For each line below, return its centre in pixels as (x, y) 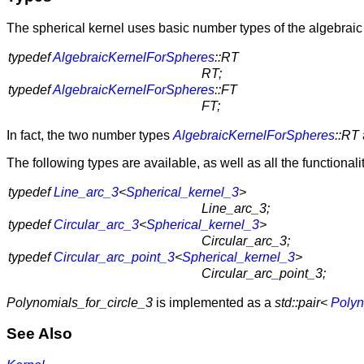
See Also (39, 334)
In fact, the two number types (90, 135)
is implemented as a (214, 302)
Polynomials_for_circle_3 (80, 302)
